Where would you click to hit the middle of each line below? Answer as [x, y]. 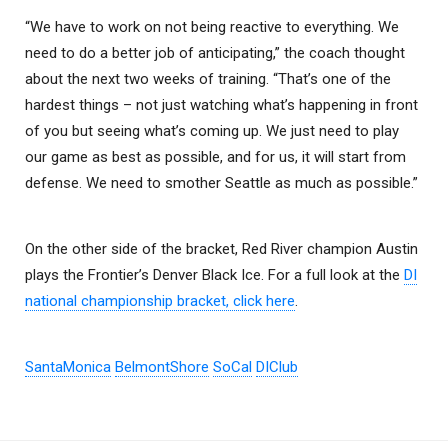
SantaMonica [68, 366]
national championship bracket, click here [160, 300]
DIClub [277, 366]
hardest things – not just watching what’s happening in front [221, 104]
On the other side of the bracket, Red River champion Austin [221, 248]
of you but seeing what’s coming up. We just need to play [212, 130]
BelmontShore [162, 366]
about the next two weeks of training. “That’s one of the [208, 78]
